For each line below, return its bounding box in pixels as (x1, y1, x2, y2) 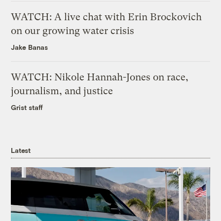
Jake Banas (11, 43, 48, 52)
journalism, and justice (11, 85, 113, 97)
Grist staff (11, 103, 43, 112)
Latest (11, 146, 31, 155)
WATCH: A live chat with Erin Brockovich (11, 11, 202, 23)
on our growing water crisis (11, 25, 135, 37)
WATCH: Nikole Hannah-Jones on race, (11, 72, 189, 83)
